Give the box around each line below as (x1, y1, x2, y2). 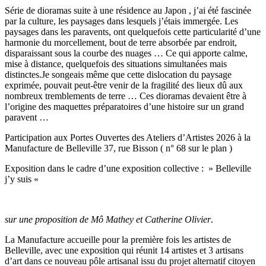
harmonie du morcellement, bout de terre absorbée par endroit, (5, 37, 237, 48)
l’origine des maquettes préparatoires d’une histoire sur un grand (5, 102, 244, 112)
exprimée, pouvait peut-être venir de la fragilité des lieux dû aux (5, 80, 243, 91)
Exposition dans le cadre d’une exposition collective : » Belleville (5, 163, 251, 174)
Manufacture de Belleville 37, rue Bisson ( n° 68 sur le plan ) (5, 143, 232, 154)
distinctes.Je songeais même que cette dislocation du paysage (5, 69, 232, 80)
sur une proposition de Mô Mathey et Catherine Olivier (5, 214, 211, 225)
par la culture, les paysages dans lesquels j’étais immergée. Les (5, 16, 238, 27)
